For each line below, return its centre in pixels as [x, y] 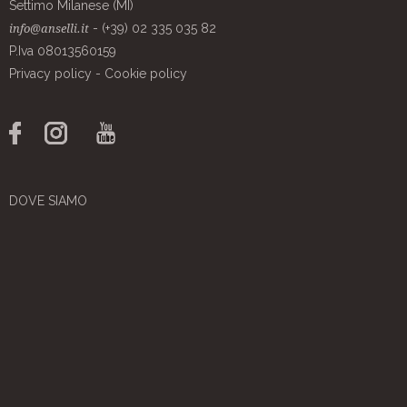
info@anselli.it [49, 28]
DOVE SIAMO [48, 201]
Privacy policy [50, 73]
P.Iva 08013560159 [63, 50]
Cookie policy [146, 73]
